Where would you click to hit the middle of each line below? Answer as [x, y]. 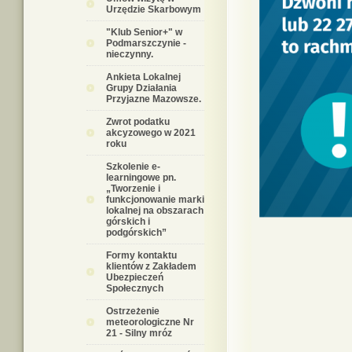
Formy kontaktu [141, 255]
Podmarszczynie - [146, 43]
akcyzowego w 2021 [151, 133]
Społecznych [135, 288]
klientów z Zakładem [151, 266]
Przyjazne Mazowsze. [154, 99]
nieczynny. [130, 54]
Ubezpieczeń [135, 277]
